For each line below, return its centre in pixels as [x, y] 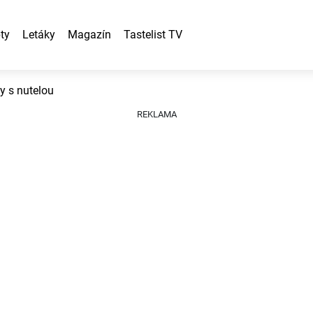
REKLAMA [156, 114]
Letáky [39, 35]
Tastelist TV [153, 35]
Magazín [89, 35]
